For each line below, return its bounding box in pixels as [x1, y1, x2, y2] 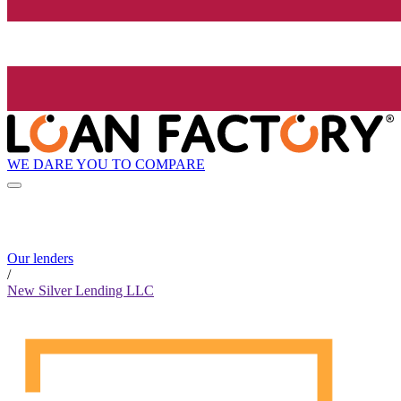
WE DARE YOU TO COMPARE [7, 156, 205, 172]
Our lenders [7, 251, 73, 267]
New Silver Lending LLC [7, 283, 154, 299]
